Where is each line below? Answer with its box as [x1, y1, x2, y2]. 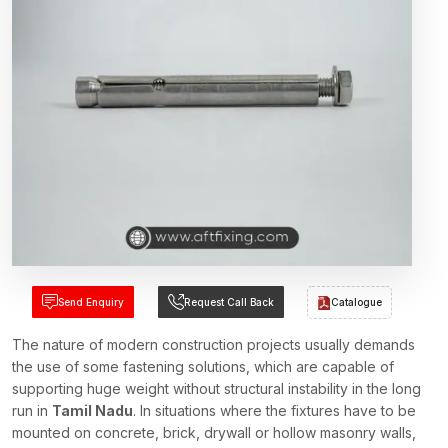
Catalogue [331, 296, 383, 308]
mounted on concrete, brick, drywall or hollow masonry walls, [12, 424, 416, 441]
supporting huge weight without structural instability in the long [12, 380, 421, 397]
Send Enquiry [57, 296, 124, 308]
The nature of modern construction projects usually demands [12, 336, 415, 353]
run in [12, 402, 52, 419]
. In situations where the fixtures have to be [133, 402, 416, 419]
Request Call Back [183, 296, 274, 308]
